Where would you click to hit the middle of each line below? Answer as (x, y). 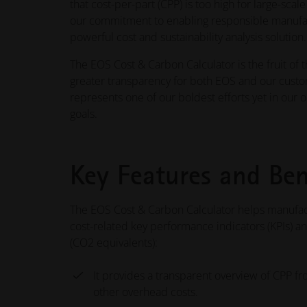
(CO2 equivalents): (113, 243)
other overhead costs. (145, 292)
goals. (83, 114)
